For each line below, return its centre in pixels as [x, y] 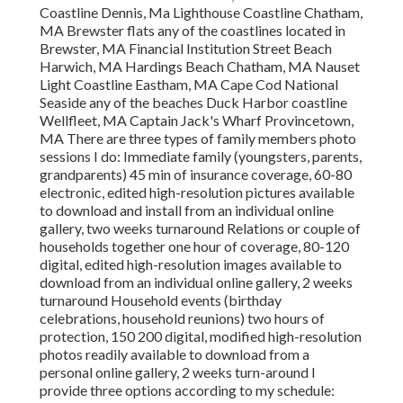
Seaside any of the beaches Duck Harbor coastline [193, 103]
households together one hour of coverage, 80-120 [194, 246]
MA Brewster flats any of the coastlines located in [193, 31]
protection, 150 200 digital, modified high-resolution [201, 336]
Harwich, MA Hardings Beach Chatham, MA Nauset [200, 67]
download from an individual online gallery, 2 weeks [196, 282]
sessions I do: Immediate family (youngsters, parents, [201, 157]
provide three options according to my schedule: [187, 390]
